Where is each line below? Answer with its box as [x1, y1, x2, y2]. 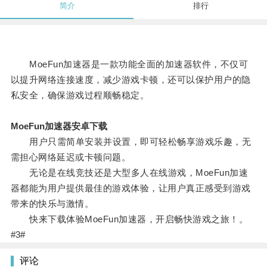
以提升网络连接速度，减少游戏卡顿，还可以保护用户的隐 [10, 74, 251, 85]
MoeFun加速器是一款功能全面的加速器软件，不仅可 [10, 59, 249, 70]
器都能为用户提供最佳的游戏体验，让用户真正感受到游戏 [10, 183, 251, 194]
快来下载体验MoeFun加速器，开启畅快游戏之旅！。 [10, 214, 249, 225]
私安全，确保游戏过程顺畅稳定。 [10, 90, 150, 101]
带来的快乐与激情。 [10, 198, 94, 209]
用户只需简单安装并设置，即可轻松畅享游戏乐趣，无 [10, 136, 252, 147]
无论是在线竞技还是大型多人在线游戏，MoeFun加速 [10, 167, 249, 178]
